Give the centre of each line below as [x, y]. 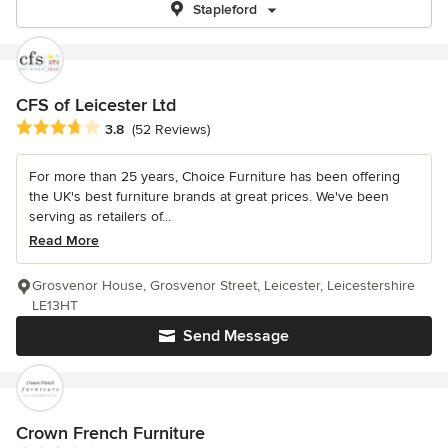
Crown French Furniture [110, 433]
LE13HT [55, 306]
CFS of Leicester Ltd [96, 105]
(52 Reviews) [171, 130]
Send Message [236, 336]
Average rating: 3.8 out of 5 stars [128, 128]
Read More [64, 241]
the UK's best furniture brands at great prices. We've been [209, 197]
